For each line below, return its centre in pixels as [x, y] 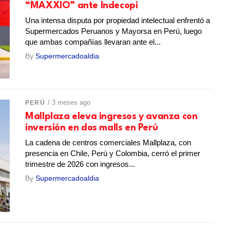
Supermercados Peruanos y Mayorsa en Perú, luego [114, 31]
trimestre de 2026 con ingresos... [80, 164]
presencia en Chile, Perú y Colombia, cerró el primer [113, 154]
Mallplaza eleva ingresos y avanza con [111, 117]
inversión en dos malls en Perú [92, 128]
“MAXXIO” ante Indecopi [82, 6]
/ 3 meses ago [69, 103]
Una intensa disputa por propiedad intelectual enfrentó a [118, 21]
